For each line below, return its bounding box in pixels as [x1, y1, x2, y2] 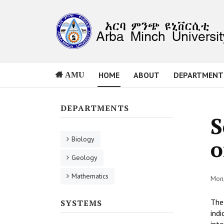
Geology [71, 153, 97, 162]
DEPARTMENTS [60, 102, 129, 113]
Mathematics [71, 171, 108, 180]
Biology [71, 134, 94, 143]
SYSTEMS [60, 197, 102, 208]
